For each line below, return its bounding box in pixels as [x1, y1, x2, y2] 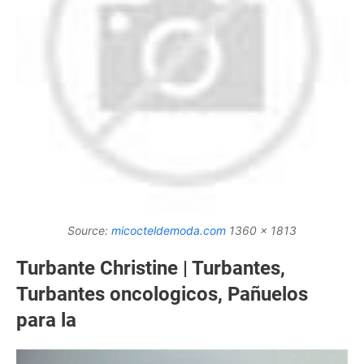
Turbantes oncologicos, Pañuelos [16, 282, 308, 305]
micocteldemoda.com [111, 223, 226, 237]
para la [16, 308, 76, 331]
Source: [67, 223, 111, 237]
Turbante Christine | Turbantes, [16, 256, 285, 279]
